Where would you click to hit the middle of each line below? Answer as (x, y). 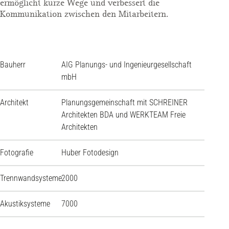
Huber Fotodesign (90, 153)
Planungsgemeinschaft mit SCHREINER (124, 103)
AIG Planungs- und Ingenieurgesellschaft (127, 65)
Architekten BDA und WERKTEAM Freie (123, 115)
